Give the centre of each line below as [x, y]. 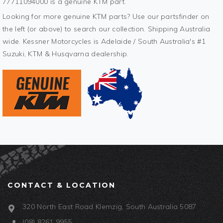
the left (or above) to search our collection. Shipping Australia [107, 29]
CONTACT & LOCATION [61, 185]
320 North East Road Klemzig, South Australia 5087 [110, 207]
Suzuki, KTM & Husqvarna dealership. [66, 54]
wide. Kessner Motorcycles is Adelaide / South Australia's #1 [104, 42]
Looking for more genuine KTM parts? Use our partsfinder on [106, 17]
